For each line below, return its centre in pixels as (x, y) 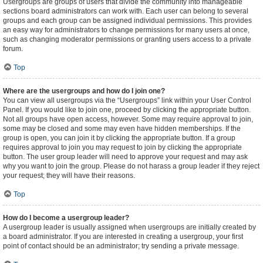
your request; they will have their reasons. (69, 176)
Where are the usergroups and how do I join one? (84, 91)
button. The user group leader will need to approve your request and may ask (125, 157)
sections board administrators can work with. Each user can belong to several (126, 11)
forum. (13, 49)
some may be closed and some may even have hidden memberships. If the (122, 129)
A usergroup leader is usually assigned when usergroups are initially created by (129, 227)
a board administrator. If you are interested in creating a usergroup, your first (123, 237)
